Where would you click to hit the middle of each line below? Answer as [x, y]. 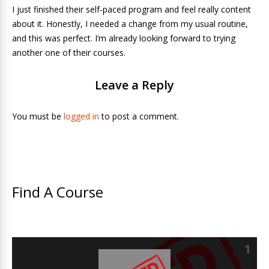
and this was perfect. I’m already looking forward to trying [124, 38]
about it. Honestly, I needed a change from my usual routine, [130, 24]
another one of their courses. [69, 53]
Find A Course [58, 192]
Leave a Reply [134, 85]
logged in [81, 116]
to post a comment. [139, 116]
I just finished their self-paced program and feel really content [131, 9]
